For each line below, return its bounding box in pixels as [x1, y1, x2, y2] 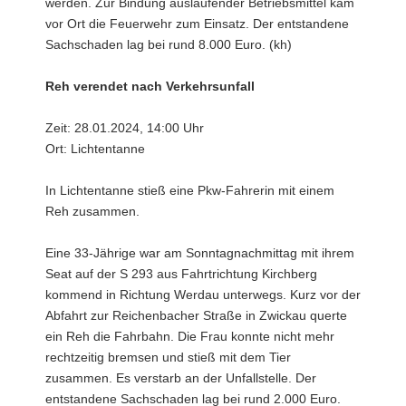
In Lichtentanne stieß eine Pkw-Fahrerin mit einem [45, 183, 334, 198]
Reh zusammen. [45, 204, 140, 218]
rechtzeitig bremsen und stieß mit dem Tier [45, 350, 291, 364]
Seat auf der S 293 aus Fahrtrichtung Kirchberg [45, 266, 317, 281]
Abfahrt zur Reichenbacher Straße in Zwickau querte [45, 308, 347, 323]
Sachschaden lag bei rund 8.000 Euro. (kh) [45, 37, 292, 52]
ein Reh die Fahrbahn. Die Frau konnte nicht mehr [45, 329, 334, 343]
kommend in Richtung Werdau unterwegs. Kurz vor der [45, 287, 361, 302]
